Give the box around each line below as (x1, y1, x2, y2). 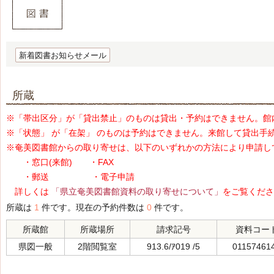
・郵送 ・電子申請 (6, 172, 135, 182)
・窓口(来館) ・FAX (6, 157, 114, 167)
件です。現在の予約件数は (39, 202, 147, 212)
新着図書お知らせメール (19, 51, 106, 60)
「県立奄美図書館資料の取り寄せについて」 (51, 187, 223, 196)
